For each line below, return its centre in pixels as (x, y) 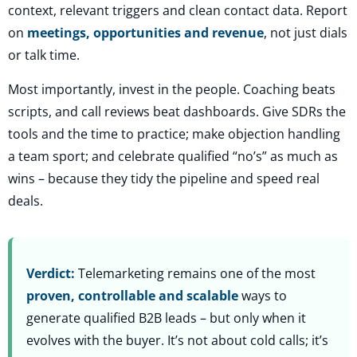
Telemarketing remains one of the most (195, 274)
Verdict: (51, 274)
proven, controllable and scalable (132, 296)
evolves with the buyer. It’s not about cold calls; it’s (177, 341)
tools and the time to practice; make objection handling (174, 134)
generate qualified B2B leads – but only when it (166, 318)
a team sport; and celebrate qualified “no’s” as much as (173, 157)
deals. (25, 201)
